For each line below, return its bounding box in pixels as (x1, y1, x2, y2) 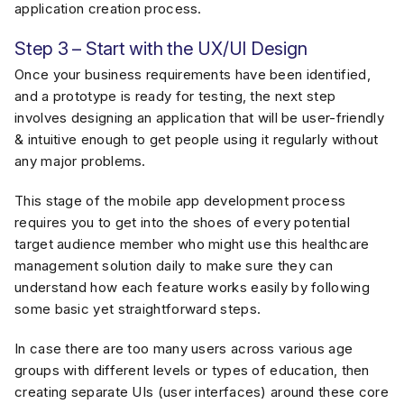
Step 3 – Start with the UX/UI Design (14, 38, 312, 60)
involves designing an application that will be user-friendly (14, 109, 384, 126)
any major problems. (14, 152, 151, 170)
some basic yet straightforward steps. (14, 300, 262, 317)
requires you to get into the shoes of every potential (14, 214, 350, 231)
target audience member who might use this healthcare (14, 235, 370, 252)
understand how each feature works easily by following (14, 279, 370, 296)
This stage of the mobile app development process (14, 192, 346, 209)
